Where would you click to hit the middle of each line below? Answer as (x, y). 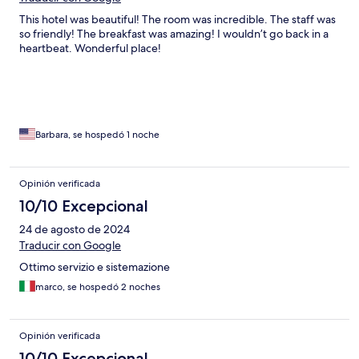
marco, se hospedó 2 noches (98, 287)
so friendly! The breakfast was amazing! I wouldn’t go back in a (174, 34)
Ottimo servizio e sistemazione (95, 267)
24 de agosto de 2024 (75, 230)
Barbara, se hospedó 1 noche (97, 135)
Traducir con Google (70, 246)
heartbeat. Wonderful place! (90, 48)
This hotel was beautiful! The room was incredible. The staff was (177, 20)
